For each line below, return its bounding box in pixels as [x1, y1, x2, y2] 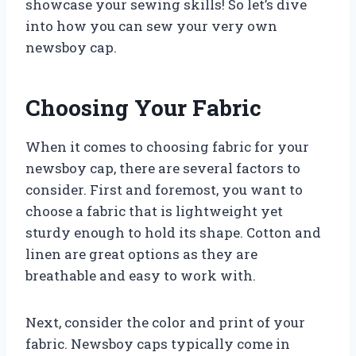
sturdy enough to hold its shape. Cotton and [25, 222, 321, 242]
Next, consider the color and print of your [25, 312, 305, 331]
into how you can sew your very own [25, 16, 277, 35]
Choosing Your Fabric [25, 92, 261, 122]
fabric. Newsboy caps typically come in [25, 334, 290, 353]
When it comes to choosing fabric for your [25, 137, 309, 156]
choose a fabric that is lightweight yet [25, 201, 283, 220]
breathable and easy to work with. [25, 265, 256, 284]
